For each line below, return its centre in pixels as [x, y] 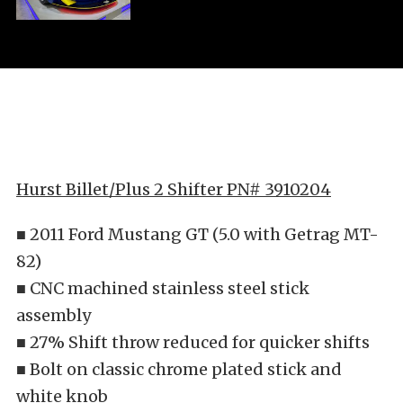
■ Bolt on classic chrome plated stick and [179, 370]
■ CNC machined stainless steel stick [163, 289]
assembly [54, 316]
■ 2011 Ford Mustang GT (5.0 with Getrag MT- [197, 235]
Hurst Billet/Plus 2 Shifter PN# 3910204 [174, 190]
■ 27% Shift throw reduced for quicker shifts [193, 343]
